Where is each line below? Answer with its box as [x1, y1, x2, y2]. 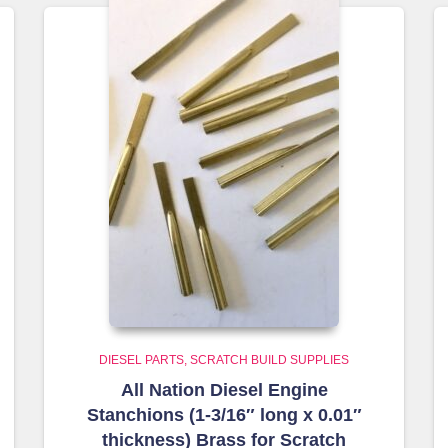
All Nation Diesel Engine [120, 380, 328, 400]
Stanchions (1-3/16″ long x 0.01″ [86, 405, 362, 425]
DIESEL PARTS [99, 353, 184, 367]
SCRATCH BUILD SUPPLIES [190, 353, 349, 367]
